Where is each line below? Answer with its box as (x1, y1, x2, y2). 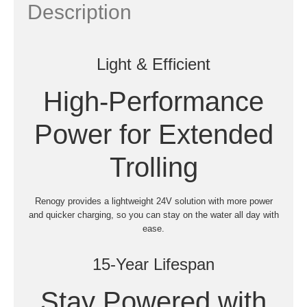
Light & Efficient (97, 54, 210, 73)
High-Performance (43, 86, 264, 116)
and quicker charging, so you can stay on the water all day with (28, 209, 279, 220)
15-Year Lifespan (93, 254, 214, 273)
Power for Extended (34, 119, 273, 149)
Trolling (109, 151, 198, 182)
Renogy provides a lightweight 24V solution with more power (34, 195, 273, 206)
